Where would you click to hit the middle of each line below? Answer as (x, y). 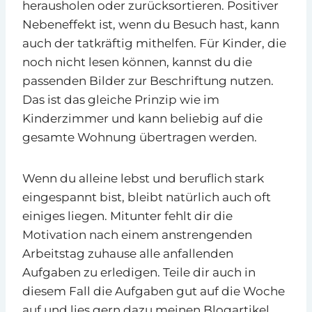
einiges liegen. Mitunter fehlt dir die (127, 216)
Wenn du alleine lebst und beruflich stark (143, 178)
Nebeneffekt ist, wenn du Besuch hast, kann (151, 24)
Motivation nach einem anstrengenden (137, 234)
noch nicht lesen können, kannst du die (137, 62)
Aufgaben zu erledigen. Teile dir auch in (139, 272)
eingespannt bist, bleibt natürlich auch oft (147, 197)
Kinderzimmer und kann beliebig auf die (142, 118)
